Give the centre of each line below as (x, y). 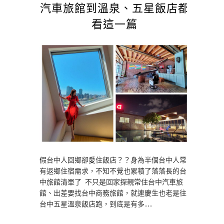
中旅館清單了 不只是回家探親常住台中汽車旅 (111, 182)
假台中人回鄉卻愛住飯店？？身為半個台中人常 (113, 160)
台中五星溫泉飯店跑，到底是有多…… (95, 204)
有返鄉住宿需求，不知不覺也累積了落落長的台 (113, 171)
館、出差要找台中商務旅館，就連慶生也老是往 (113, 193)
